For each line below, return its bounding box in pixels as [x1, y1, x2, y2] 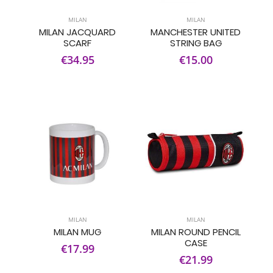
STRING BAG [169, 37, 222, 49]
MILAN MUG [54, 225, 101, 238]
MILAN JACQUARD [39, 26, 116, 38]
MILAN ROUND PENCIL [151, 225, 241, 238]
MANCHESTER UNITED [151, 26, 241, 38]
